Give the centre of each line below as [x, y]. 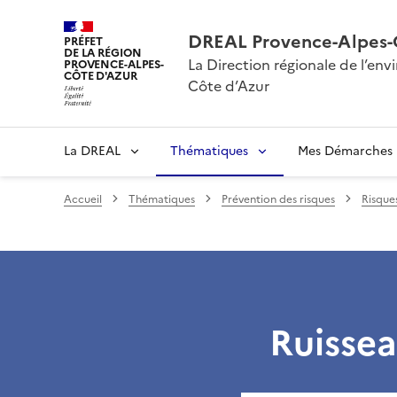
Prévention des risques [278, 199]
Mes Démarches [345, 151]
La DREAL [92, 151]
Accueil [83, 199]
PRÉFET [84, 41]
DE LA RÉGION [103, 53]
